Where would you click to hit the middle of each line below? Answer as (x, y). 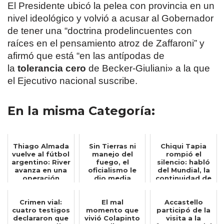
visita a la (184, 218)
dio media (112, 178)
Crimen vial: (41, 202)
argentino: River (41, 162)
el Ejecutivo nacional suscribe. (72, 81)
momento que (112, 210)
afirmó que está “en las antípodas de (86, 56)
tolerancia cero (52, 68)
